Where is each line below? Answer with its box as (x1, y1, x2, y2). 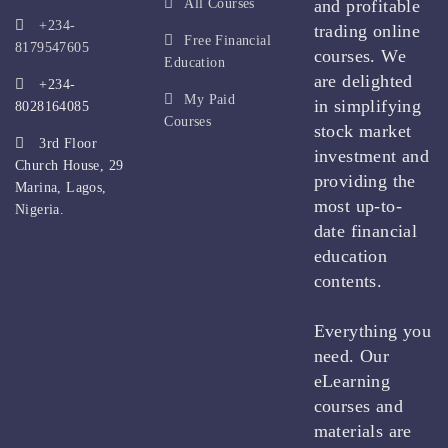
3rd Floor (35, 136, 98, 151)
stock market (313, 121, 412, 141)
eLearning (313, 371, 391, 391)
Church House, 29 (15, 158, 124, 173)
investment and (313, 146, 430, 166)
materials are (313, 421, 412, 441)
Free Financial (184, 33, 271, 48)
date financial (313, 221, 418, 241)
